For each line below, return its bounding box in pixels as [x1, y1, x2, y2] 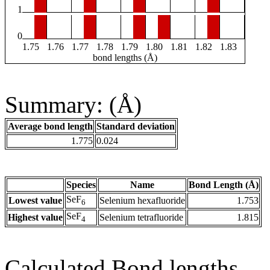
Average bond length [8, 121, 93, 132]
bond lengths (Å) [93, 52, 157, 63]
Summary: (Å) [5, 92, 142, 118]
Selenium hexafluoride [99, 195, 185, 206]
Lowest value [8, 195, 62, 206]
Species [66, 180, 96, 190]
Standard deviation [96, 121, 175, 132]
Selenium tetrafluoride [99, 212, 183, 223]
